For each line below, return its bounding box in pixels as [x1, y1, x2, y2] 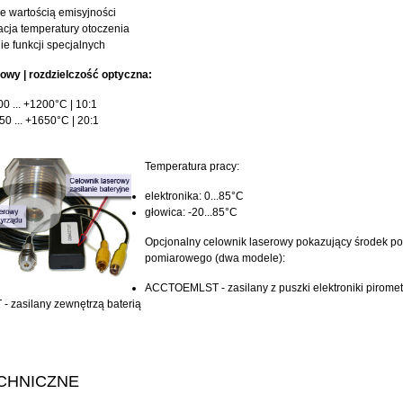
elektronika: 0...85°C [145, 190, 244, 202]
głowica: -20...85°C [145, 206, 237, 219]
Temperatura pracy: [145, 160, 239, 173]
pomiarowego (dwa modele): [145, 252, 285, 264]
